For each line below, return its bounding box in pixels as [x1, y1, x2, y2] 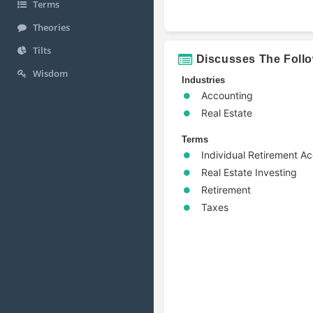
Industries [182, 74, 225, 85]
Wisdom [33, 67, 68, 80]
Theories [33, 21, 70, 34]
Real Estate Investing [201, 166, 297, 178]
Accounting [201, 89, 253, 101]
